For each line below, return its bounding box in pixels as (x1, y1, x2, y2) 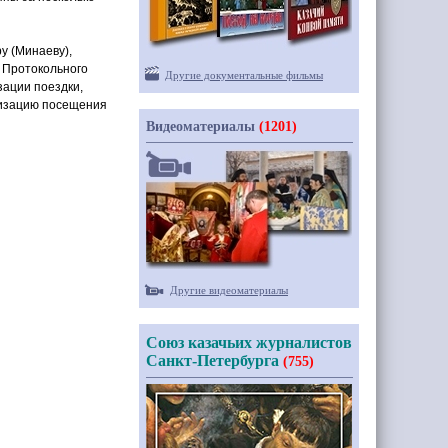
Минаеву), (15, 44, 72, 58)
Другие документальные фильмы (165, 69, 323, 81)
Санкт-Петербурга (146, 352, 283, 369)
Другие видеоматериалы (170, 284, 288, 296)
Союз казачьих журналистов (146, 334, 352, 351)
